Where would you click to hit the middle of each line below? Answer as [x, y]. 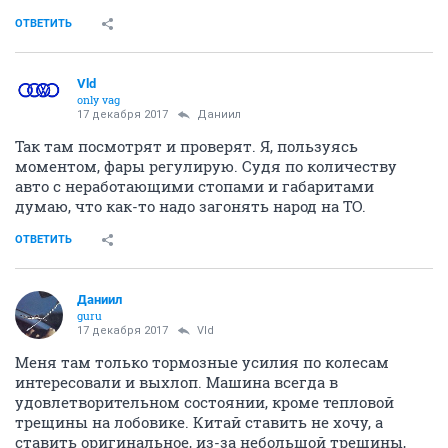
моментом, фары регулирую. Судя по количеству [206, 166]
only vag [98, 100]
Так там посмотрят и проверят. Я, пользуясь [186, 146]
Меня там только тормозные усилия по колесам [202, 362]
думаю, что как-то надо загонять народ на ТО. [190, 206]
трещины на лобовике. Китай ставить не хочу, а [199, 422]
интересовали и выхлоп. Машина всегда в [176, 382]
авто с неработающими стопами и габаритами [194, 186]
